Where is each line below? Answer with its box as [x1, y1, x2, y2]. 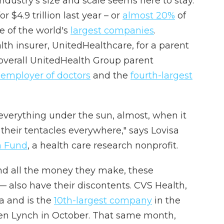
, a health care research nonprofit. [27, 140, 178, 151]
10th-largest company [54, 195, 152, 206]
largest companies [70, 25, 154, 36]
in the [152, 195, 180, 206]
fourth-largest [130, 70, 192, 81]
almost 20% [122, 10, 175, 21]
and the [90, 70, 130, 81]
